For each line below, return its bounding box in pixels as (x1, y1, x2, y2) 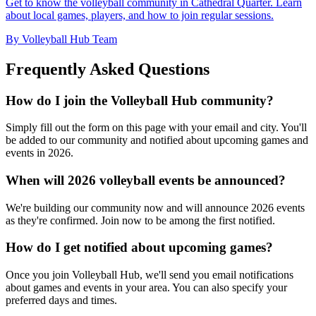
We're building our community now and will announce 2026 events (6, 201, 305, 214)
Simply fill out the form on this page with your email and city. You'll (6, 121, 307, 134)
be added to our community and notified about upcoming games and (6, 134, 308, 147)
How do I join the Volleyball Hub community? (6, 92, 274, 108)
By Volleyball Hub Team (6, 32, 117, 45)
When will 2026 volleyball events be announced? (6, 172, 286, 188)
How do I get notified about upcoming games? (6, 240, 273, 255)
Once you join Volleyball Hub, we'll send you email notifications (6, 269, 293, 281)
